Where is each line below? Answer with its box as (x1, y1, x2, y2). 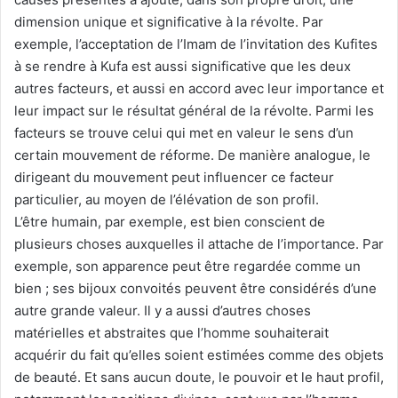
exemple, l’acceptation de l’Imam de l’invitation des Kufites (14, 36, 378, 53)
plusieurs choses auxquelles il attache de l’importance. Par (14, 235, 384, 253)
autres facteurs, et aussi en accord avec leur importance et (14, 80, 384, 98)
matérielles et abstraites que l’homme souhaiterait (14, 324, 329, 342)
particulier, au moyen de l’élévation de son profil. (14, 191, 319, 209)
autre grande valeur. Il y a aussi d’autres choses (14, 302, 311, 320)
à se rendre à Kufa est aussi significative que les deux (14, 58, 351, 76)
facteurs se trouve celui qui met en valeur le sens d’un (14, 124, 354, 142)
